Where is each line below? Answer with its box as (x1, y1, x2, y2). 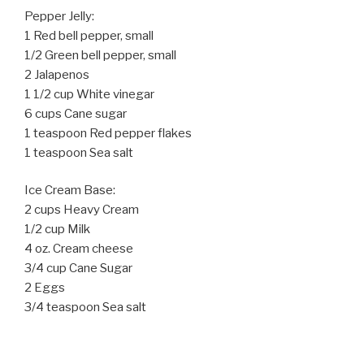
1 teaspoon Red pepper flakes (24, 125, 192, 141)
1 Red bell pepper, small (24, 28, 154, 43)
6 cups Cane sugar (24, 106, 127, 121)
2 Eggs (24, 280, 65, 296)
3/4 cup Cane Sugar (24, 261, 132, 276)
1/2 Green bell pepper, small (24, 47, 176, 63)
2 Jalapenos (24, 67, 89, 82)
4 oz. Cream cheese (24, 241, 133, 257)
